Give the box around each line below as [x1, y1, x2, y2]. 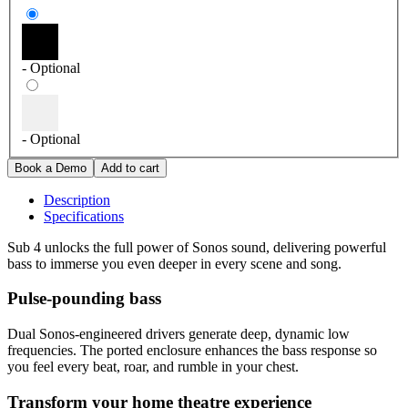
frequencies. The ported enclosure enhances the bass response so [7, 342, 377, 359]
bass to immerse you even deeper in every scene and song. [7, 255, 342, 271]
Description [44, 191, 110, 208]
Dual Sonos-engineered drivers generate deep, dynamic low [7, 326, 350, 342]
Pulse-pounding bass [7, 289, 161, 309]
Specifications [44, 208, 124, 224]
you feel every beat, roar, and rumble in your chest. [7, 359, 299, 375]
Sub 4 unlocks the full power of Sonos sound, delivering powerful [7, 239, 386, 255]
